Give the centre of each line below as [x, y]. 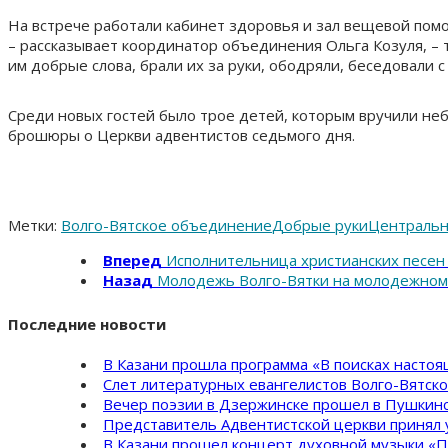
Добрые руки [320, 224]
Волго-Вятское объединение [166, 224]
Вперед [132, 259]
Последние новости [87, 323]
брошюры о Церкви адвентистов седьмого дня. [181, 134]
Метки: [32, 224]
